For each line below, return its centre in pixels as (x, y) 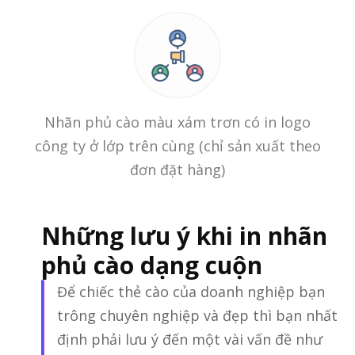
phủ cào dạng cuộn (152, 265)
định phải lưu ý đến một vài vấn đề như (190, 339)
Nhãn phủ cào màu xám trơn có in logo (177, 122)
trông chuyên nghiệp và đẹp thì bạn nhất (197, 315)
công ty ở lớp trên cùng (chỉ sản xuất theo (177, 145)
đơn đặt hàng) (177, 169)
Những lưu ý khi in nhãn (184, 235)
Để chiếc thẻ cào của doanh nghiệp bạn (191, 291)
